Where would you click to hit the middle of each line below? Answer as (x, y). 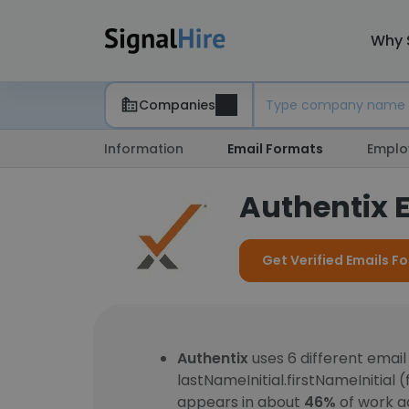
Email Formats (275, 149)
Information (144, 149)
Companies (177, 105)
